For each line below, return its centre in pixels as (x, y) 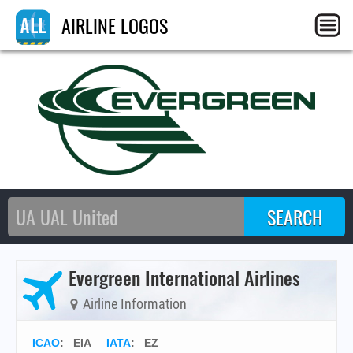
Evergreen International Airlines (184, 277)
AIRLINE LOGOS (112, 25)
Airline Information (133, 304)
